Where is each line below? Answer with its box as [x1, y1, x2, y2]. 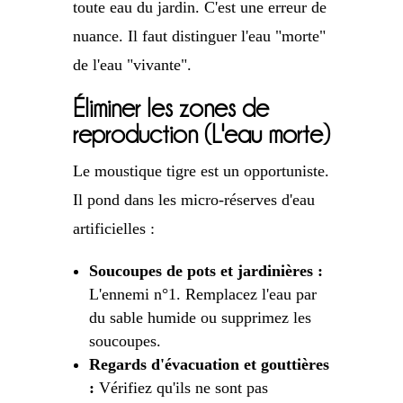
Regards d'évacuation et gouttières [88, 355, 329, 374]
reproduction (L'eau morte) [72, 121, 330, 148]
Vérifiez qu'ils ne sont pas [94, 379, 268, 398]
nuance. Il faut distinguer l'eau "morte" [72, 27, 326, 46]
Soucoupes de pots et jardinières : [88, 262, 323, 281]
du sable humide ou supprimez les [88, 309, 311, 327]
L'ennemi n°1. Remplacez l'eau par [88, 285, 317, 304]
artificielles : [72, 219, 155, 238]
